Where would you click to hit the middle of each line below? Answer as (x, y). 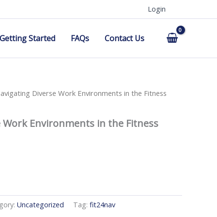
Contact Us (125, 38)
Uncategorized (40, 204)
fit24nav (102, 204)
